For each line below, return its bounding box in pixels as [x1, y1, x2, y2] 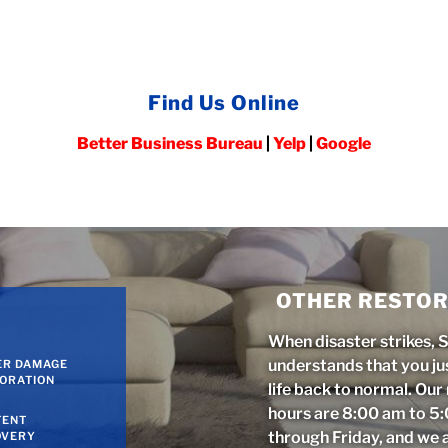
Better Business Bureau [76, 134, 263, 153]
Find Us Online [147, 91, 300, 115]
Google [315, 134, 371, 153]
